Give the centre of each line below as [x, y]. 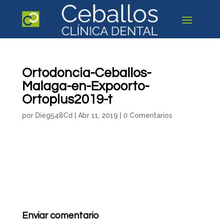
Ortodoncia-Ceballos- [86, 73]
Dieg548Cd [54, 115]
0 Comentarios [148, 115]
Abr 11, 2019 [98, 115]
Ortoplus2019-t [67, 100]
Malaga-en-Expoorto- [85, 86]
